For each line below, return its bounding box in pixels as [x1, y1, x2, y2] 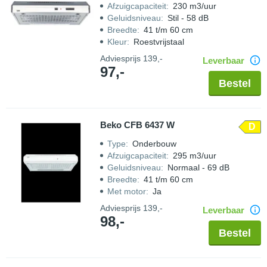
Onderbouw [132, 139, 176, 148]
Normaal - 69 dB [167, 163, 229, 172]
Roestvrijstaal [133, 37, 184, 46]
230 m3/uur [173, 1, 216, 11]
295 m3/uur [173, 151, 216, 160]
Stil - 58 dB [167, 13, 209, 23]
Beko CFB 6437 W [100, 120, 175, 130]
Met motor [107, 187, 146, 196]
